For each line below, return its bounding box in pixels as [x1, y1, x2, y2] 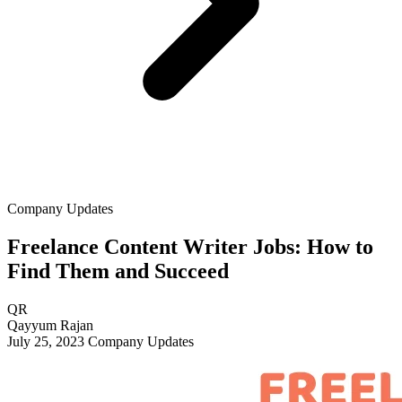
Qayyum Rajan [7, 317, 93, 333]
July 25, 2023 [7, 333, 88, 349]
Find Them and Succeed [7, 258, 229, 283]
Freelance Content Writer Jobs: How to [7, 234, 373, 258]
